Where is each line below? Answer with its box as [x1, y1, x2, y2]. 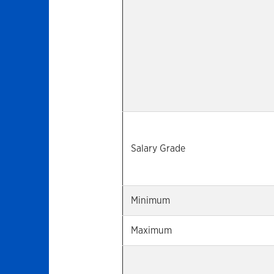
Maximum [131, 224, 172, 237]
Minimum [131, 194, 171, 207]
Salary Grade [131, 142, 186, 155]
